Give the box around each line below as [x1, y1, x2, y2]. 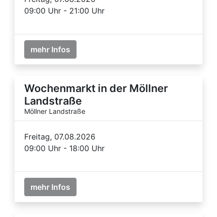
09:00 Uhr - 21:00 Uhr [24, 5, 105, 15]
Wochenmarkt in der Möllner [24, 81, 168, 94]
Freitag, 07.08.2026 [24, 131, 95, 141]
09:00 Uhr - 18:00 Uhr [24, 143, 105, 153]
